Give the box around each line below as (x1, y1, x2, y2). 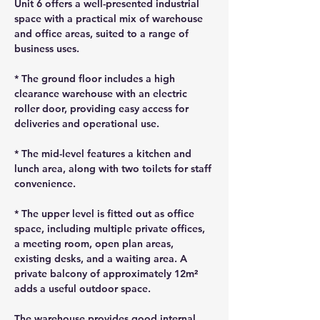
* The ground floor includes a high (14, 72, 178, 85)
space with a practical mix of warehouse (14, 12, 206, 25)
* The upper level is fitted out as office (14, 207, 197, 220)
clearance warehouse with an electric (14, 87, 190, 100)
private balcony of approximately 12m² (14, 267, 201, 280)
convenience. (14, 177, 76, 190)
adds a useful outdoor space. (14, 282, 151, 295)
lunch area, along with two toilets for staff (14, 162, 214, 175)
